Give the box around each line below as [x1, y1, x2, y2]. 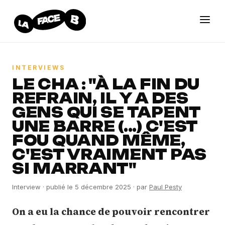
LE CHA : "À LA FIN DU [12, 75, 200, 93]
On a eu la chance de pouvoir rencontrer [12, 205, 210, 218]
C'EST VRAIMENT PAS [12, 146, 206, 163]
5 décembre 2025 [75, 183, 131, 191]
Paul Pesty [149, 183, 182, 191]
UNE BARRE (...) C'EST [12, 118, 198, 135]
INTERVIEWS [12, 64, 65, 71]
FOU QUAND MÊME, [12, 132, 185, 149]
